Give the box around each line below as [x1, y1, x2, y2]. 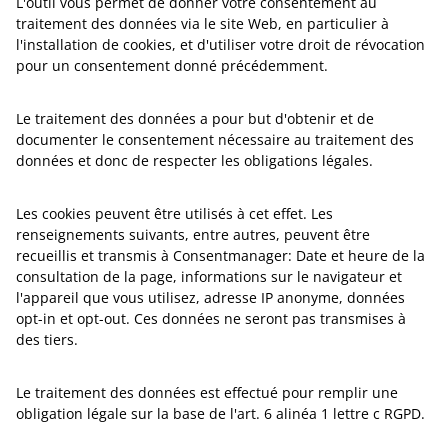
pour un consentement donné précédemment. [16, 56, 328, 75]
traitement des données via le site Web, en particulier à [16, 14, 389, 33]
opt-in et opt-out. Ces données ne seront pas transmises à [16, 309, 406, 328]
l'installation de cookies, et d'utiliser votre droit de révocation [16, 35, 425, 54]
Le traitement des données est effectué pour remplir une [16, 383, 398, 402]
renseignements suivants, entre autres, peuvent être [16, 225, 370, 244]
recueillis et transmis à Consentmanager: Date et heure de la [16, 246, 425, 265]
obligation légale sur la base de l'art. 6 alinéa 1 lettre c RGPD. [16, 404, 425, 423]
